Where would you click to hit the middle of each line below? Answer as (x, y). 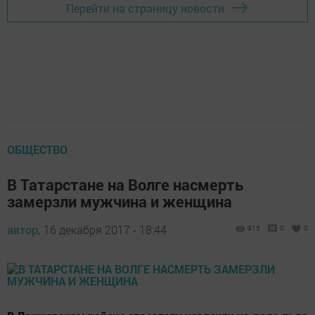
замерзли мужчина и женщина (120, 201)
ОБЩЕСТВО (37, 149)
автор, (24, 230)
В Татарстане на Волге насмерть (125, 185)
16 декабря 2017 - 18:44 (105, 230)
